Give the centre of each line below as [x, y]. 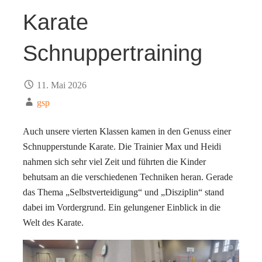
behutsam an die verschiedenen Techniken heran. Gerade [128, 177]
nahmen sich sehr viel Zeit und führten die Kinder [114, 161]
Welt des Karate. [53, 222]
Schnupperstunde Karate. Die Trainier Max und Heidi [122, 146]
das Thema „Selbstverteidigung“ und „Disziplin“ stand [123, 192]
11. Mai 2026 [62, 85]
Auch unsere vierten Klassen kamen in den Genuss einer [127, 131]
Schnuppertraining [113, 54]
